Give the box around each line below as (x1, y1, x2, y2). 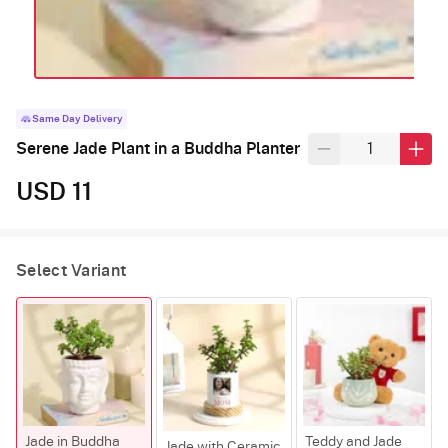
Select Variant (16, 263, 127, 280)
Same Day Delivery (32, 114, 123, 125)
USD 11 (16, 181, 92, 206)
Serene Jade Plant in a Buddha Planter (16, 141, 300, 158)
